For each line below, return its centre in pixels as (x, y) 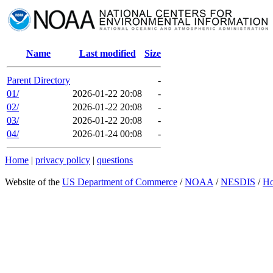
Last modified (107, 53)
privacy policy (63, 160)
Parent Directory (38, 80)
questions (115, 160)
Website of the (34, 182)
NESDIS (238, 182)
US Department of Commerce (120, 182)
